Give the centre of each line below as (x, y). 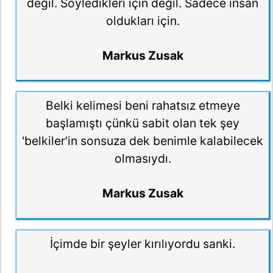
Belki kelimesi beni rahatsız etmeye (143, 106)
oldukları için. (143, 21)
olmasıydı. (143, 159)
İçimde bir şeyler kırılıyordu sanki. (143, 243)
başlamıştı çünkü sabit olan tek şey (143, 123)
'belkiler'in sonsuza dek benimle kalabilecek (143, 141)
